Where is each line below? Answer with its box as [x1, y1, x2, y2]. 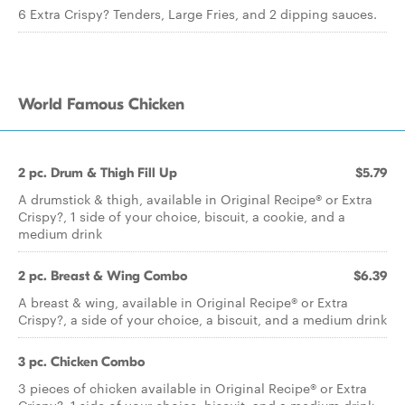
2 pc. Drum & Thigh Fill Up [18, 165, 177, 181]
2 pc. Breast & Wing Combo [18, 268, 187, 284]
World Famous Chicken [18, 95, 184, 114]
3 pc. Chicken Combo [18, 353, 145, 370]
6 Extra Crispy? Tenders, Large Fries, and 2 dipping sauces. [18, 5, 377, 23]
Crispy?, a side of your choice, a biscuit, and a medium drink [18, 310, 387, 328]
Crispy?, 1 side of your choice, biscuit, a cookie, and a [18, 207, 345, 225]
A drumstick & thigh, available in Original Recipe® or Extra [18, 190, 372, 208]
